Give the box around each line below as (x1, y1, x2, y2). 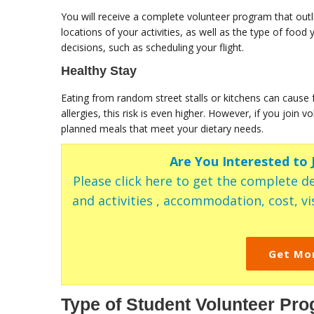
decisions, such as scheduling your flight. (61, 41, 244, 55)
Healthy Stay (61, 64, 137, 78)
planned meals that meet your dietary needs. (61, 122, 264, 136)
